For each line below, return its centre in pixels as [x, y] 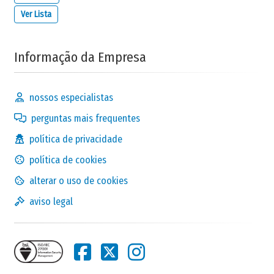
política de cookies [68, 160]
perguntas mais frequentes [86, 118]
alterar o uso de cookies [79, 180]
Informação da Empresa [80, 57]
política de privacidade [76, 139]
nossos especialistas [71, 97]
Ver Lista [36, 14]
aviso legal [51, 201]
